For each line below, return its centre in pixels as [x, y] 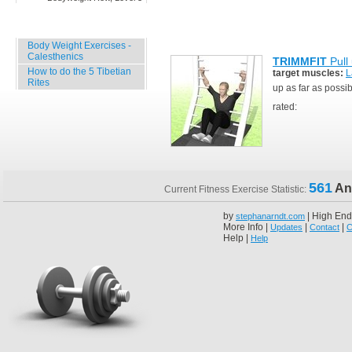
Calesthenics [55, 57]
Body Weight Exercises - [79, 46]
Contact [324, 227]
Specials [45, 26]
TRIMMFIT [300, 61]
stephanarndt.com [270, 216]
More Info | [247, 227]
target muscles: [308, 73]
